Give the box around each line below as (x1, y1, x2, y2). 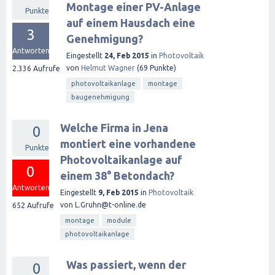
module (107, 217, 131, 224)
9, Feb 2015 (98, 188, 139, 196)
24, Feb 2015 (104, 52, 149, 60)
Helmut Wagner (81, 64, 135, 72)
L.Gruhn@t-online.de (75, 201, 146, 209)
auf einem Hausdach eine (66, 17, 195, 29)
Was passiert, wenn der (66, 258, 186, 271)
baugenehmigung (71, 93, 130, 101)
